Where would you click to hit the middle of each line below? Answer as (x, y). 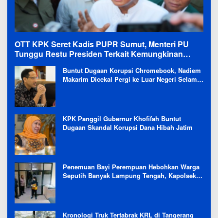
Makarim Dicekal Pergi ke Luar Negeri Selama (132, 79)
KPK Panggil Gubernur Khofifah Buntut (122, 118)
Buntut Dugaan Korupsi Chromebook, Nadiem (132, 70)
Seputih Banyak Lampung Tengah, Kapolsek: (130, 175)
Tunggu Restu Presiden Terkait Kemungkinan (99, 54)
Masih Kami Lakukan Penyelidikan (115, 184)
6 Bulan (74, 88)
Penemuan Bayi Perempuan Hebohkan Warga (131, 166)
